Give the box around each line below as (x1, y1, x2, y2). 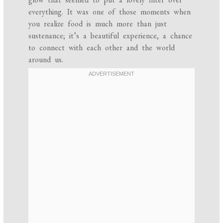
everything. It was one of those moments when (28, 6, 191, 17)
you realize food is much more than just (28, 18, 167, 29)
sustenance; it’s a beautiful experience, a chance (28, 30, 193, 41)
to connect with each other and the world (28, 42, 175, 53)
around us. (28, 54, 64, 65)
